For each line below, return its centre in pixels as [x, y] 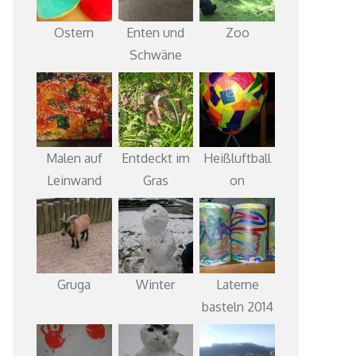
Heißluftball [238, 159]
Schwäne [155, 54]
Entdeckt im [155, 159]
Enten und [156, 32]
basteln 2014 [237, 306]
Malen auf [74, 159]
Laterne [237, 284]
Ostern [74, 32]
